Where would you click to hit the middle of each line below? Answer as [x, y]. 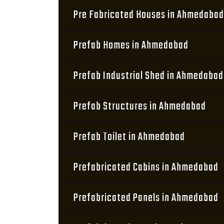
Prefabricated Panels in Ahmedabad [146, 198]
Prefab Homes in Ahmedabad [131, 45]
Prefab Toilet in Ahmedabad [129, 137]
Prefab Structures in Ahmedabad [140, 106]
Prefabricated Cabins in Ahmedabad [146, 167]
